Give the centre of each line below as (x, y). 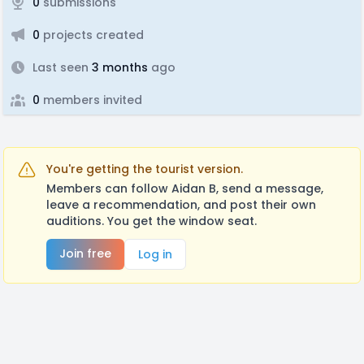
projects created (92, 35)
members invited (91, 100)
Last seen (61, 67)
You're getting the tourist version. (145, 169)
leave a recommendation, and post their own (181, 205)
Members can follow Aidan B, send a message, (185, 188)
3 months (118, 67)
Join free (85, 253)
